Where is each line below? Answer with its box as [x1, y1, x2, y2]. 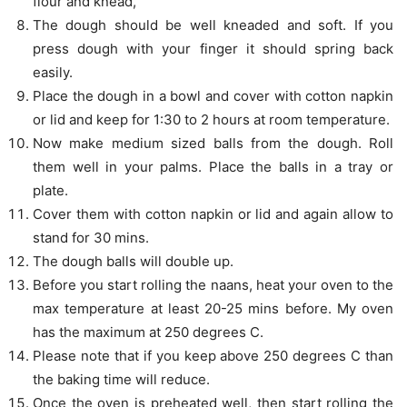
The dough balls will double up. [33, 253, 233, 271]
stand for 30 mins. [33, 229, 149, 247]
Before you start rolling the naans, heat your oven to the [33, 276, 393, 294]
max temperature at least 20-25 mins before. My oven [33, 300, 393, 318]
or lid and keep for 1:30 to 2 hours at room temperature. [33, 111, 390, 129]
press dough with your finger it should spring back [33, 40, 393, 58]
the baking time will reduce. [33, 371, 210, 389]
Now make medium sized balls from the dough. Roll [33, 134, 393, 153]
